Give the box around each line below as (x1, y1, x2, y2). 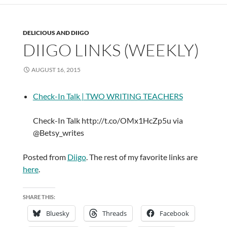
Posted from (22, 152, 67, 162)
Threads (102, 209, 127, 218)
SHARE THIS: (22, 194, 55, 201)
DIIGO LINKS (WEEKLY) (22, 40, 199, 61)
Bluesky (46, 209, 69, 218)
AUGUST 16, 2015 (31, 66, 81, 74)
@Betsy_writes (32, 128, 84, 138)
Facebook (159, 209, 189, 218)
